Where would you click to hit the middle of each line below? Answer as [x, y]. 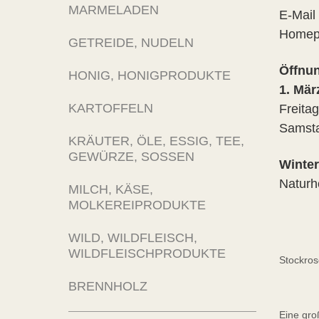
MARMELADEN [114, 10]
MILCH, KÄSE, [111, 189]
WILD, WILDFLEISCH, [133, 238]
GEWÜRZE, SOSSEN [131, 157]
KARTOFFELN [111, 108]
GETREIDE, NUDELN [131, 43]
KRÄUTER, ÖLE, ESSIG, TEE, [156, 141]
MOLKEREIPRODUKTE [137, 205]
